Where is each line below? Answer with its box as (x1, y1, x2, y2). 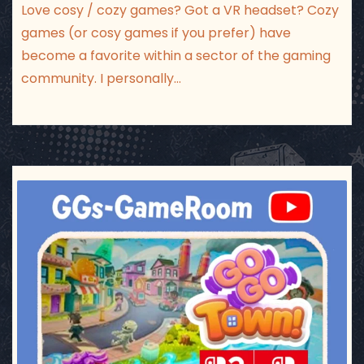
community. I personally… (21, 69, 181, 88)
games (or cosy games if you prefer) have (21, 24, 291, 42)
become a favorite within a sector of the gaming (21, 46, 331, 65)
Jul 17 (175, 199, 203, 214)
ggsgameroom (143, 186, 221, 201)
